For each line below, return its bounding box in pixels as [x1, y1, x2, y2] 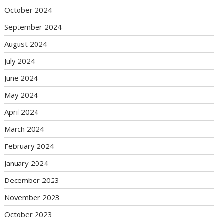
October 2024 [4, 5, 53, 15]
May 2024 [4, 90, 38, 100]
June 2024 [4, 73, 38, 83]
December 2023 [4, 175, 60, 185]
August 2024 [4, 39, 48, 49]
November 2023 [4, 192, 60, 202]
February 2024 [4, 141, 54, 151]
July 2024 [4, 56, 36, 66]
